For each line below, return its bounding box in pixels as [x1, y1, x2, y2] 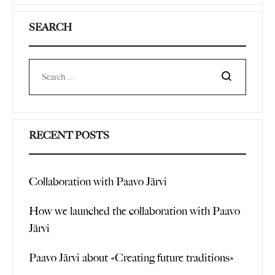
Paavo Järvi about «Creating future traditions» [29, 250, 234, 265]
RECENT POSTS [29, 129, 109, 141]
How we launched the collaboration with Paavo [29, 204, 240, 218]
